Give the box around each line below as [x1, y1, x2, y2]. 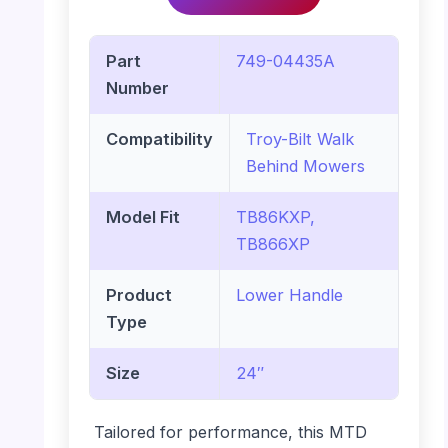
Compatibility [105, 128, 213, 149]
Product [105, 284, 172, 305]
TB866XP [236, 233, 311, 254]
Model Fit [105, 206, 180, 227]
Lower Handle [236, 284, 344, 305]
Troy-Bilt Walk [245, 128, 354, 149]
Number [105, 77, 169, 98]
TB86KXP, [236, 206, 316, 227]
